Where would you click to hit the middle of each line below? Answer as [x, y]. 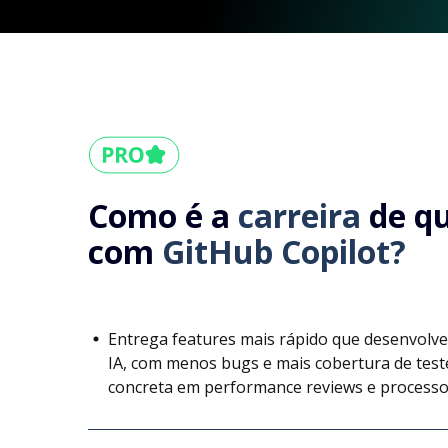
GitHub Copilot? [284, 251]
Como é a [163, 215]
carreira [303, 215]
